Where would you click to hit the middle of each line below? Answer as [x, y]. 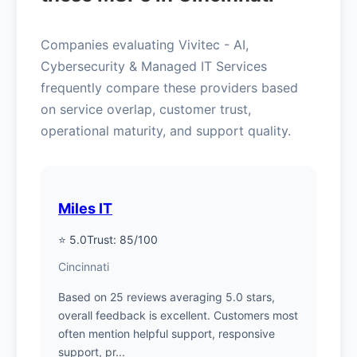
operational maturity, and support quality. [166, 130]
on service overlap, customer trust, [146, 109]
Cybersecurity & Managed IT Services [154, 66]
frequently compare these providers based [169, 87]
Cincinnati [84, 266]
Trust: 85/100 [122, 239]
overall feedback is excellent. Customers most [178, 315]
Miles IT [85, 208]
